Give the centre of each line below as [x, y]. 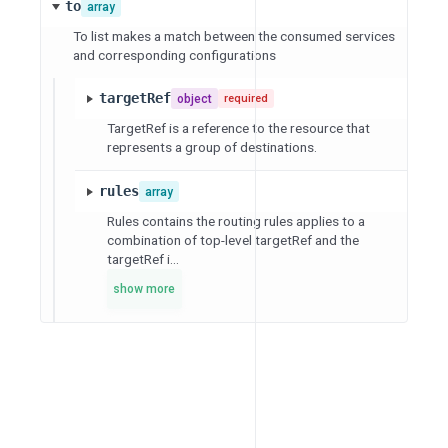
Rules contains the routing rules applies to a [236, 220]
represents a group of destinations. [212, 146]
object [194, 98]
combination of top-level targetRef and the [233, 239]
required [245, 98]
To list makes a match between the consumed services [234, 35]
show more [144, 288]
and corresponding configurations [174, 54]
